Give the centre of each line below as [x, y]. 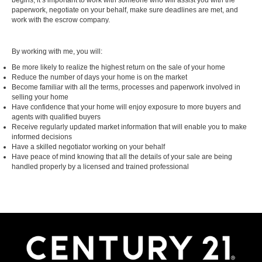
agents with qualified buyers [56, 117]
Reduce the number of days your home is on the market [99, 77]
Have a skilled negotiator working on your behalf [88, 147]
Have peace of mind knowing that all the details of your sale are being [122, 157]
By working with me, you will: [57, 51]
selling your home [40, 97]
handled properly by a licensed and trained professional [100, 167]
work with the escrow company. [61, 20]
